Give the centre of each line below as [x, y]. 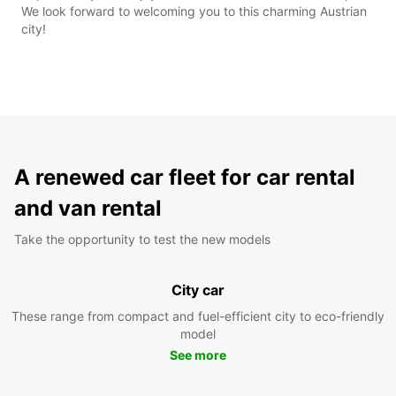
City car [198, 289]
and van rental [88, 208]
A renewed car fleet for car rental [185, 177]
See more [198, 354]
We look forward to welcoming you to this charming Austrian [194, 11]
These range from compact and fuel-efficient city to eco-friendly [198, 316]
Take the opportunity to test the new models [142, 239]
